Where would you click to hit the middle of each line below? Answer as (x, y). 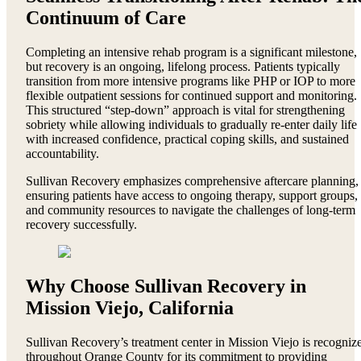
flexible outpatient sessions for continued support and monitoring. (191, 95)
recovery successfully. (81, 224)
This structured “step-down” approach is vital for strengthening (185, 110)
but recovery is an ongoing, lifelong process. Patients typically (183, 66)
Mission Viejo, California (130, 307)
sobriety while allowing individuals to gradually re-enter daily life (191, 124)
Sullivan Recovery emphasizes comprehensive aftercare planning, (192, 180)
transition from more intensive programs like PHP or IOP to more (191, 81)
